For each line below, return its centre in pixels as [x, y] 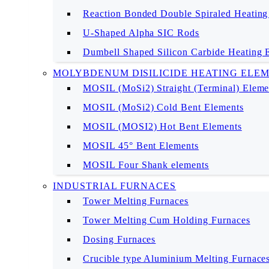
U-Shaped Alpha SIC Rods [141, 33]
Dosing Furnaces [119, 239]
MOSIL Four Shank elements [146, 165]
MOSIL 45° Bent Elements [141, 146]
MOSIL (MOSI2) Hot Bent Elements [162, 126]
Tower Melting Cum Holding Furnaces [167, 220]
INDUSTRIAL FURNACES [115, 186]
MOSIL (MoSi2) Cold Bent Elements [163, 107]
